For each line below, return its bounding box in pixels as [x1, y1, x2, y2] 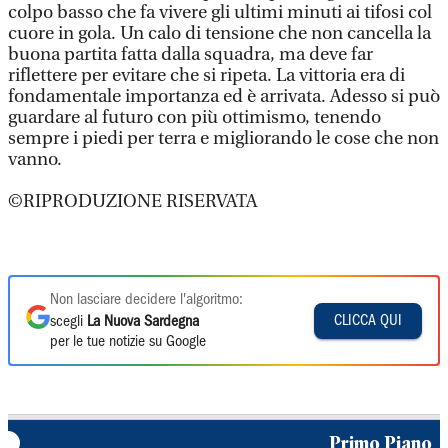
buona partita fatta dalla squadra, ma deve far [8, 44, 373, 65]
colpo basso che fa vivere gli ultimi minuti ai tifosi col [8, 2, 432, 23]
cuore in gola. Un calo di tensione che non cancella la [8, 23, 431, 44]
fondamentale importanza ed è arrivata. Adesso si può [8, 86, 440, 107]
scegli [50, 315, 87, 329]
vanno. [8, 149, 62, 170]
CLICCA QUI [334, 313, 402, 328]
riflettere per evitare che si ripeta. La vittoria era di [8, 65, 405, 86]
